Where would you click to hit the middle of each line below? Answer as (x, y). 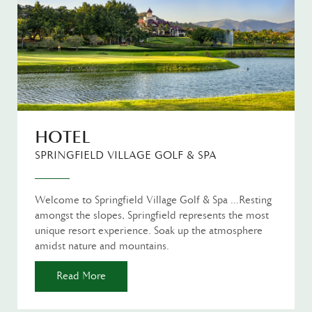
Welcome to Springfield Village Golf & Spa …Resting (153, 201)
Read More (81, 276)
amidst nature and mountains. (102, 247)
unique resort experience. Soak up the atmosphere (149, 231)
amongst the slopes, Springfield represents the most (152, 216)
